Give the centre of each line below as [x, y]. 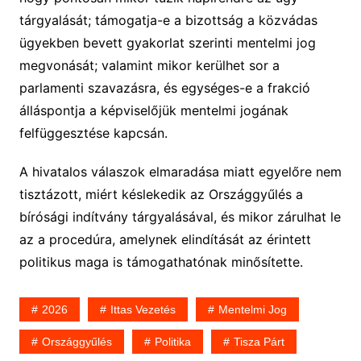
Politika [172, 342]
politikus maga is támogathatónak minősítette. [161, 262]
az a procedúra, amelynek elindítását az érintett [165, 240]
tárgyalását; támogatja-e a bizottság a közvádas [168, 21]
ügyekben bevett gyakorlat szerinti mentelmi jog [167, 43]
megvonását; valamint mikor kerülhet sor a [149, 66]
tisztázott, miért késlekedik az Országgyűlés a [161, 195]
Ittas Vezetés [143, 310]
